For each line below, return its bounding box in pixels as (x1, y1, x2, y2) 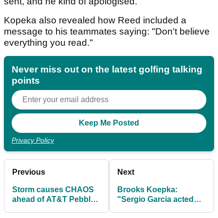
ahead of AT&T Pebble (12, 195, 95, 204)
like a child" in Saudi (117, 205, 192, 214)
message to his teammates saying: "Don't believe (4, 26, 210, 37)
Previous (12, 168, 45, 177)
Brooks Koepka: (117, 185, 178, 194)
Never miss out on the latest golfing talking (12, 64, 202, 75)
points (12, 75, 40, 86)
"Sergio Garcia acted (117, 195, 194, 204)
